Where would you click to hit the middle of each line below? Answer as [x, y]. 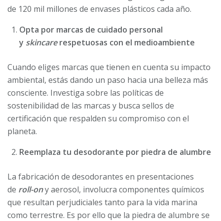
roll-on [31, 190]
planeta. [22, 131]
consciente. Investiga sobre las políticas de [86, 93]
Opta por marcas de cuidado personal [91, 30]
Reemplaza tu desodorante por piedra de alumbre [115, 152]
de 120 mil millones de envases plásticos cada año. [99, 9]
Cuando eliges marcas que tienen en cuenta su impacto [109, 67]
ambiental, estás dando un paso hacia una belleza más [108, 80]
